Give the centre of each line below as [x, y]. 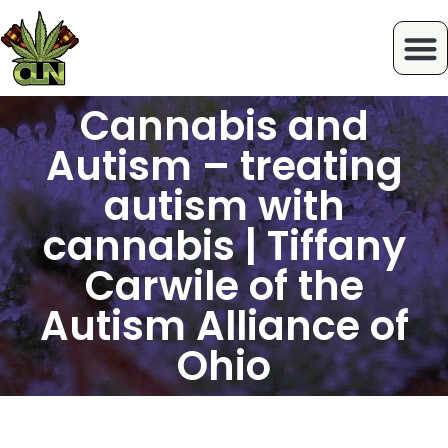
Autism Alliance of [224, 326]
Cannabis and [224, 126]
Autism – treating [224, 166]
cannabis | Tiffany [224, 246]
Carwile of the [224, 286]
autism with [224, 206]
